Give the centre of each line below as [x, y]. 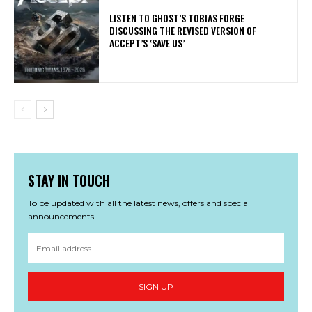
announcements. [62, 217]
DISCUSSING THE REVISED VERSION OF [183, 30]
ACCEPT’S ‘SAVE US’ [149, 42]
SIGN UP [156, 286]
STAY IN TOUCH [69, 181]
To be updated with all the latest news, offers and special [139, 203]
